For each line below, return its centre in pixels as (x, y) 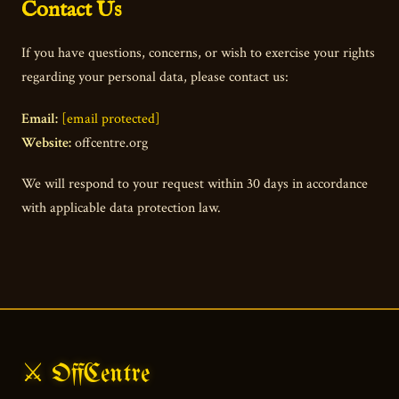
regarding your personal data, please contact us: (155, 77)
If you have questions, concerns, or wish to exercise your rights (198, 53)
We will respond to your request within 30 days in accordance (195, 183)
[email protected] (111, 118)
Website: (46, 142)
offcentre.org (110, 142)
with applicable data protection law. (121, 208)
